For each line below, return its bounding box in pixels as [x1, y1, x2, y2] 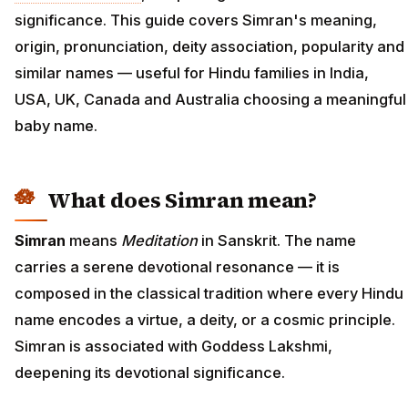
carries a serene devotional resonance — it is [15, 257, 340, 276]
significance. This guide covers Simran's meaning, [15, 11, 377, 30]
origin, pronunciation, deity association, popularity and [15, 37, 404, 56]
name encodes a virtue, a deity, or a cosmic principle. [15, 310, 395, 329]
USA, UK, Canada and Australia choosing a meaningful [15, 90, 406, 109]
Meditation [121, 230, 198, 250]
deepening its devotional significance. [15, 362, 285, 382]
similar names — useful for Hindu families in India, [15, 64, 369, 83]
